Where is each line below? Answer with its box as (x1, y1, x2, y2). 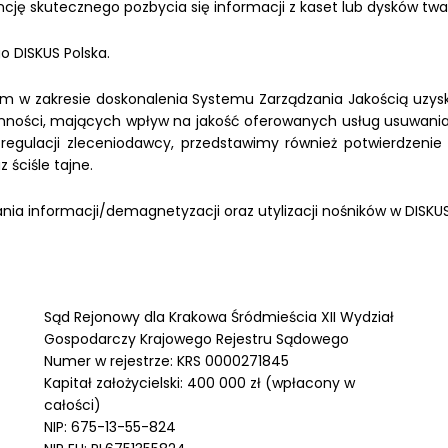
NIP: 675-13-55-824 (44, 417, 176, 437)
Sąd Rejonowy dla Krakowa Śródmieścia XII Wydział (44, 307, 394, 327)
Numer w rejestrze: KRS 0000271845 (44, 351, 289, 371)
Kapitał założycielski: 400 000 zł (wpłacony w (44, 373, 355, 393)
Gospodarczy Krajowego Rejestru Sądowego (44, 329, 349, 349)
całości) (44, 395, 101, 415)
